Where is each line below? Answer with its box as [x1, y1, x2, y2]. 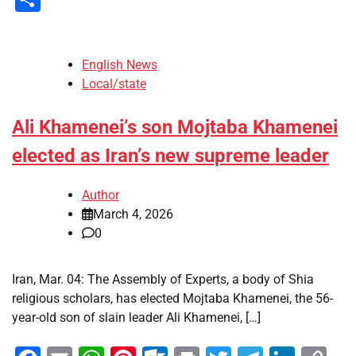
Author [82, 187, 119, 203]
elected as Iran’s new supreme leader [12, 144, 329, 167]
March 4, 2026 [93, 206, 173, 222]
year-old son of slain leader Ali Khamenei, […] [12, 309, 261, 325]
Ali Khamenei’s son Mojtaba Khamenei [12, 115, 338, 138]
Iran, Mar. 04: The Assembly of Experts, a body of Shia [12, 271, 314, 287]
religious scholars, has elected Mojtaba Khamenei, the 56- [12, 290, 333, 306]
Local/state [82, 75, 146, 91]
